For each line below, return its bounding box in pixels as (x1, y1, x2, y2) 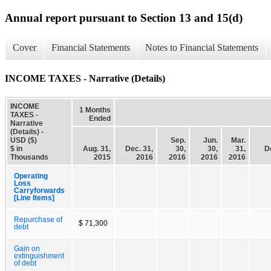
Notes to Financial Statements (145, 42, 258, 53)
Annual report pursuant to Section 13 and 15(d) (5, 11, 243, 24)
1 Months (79, 105, 111, 114)
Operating (14, 172, 48, 180)
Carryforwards (14, 186, 65, 194)
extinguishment (14, 252, 64, 260)
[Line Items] (14, 194, 54, 201)
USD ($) (10, 135, 37, 145)
